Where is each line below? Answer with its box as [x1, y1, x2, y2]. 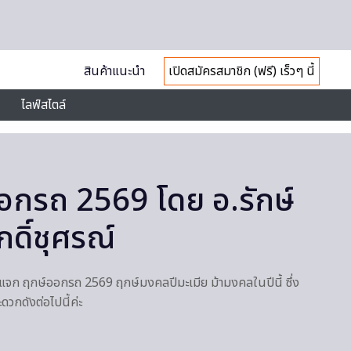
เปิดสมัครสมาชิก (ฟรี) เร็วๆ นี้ [168, 62, 315, 81]
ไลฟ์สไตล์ [21, 96, 66, 114]
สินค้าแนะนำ [83, 62, 145, 81]
